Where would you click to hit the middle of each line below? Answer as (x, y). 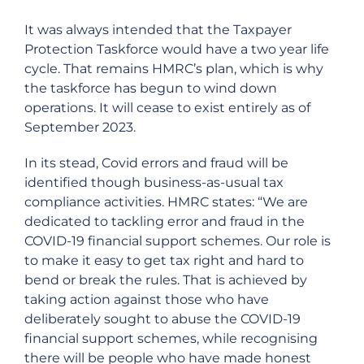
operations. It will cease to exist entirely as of (167, 107)
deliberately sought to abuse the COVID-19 (162, 318)
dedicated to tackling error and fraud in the (165, 221)
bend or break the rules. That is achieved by (166, 279)
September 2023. (80, 127)
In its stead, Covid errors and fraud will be (156, 162)
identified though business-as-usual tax (154, 182)
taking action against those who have (147, 299)
